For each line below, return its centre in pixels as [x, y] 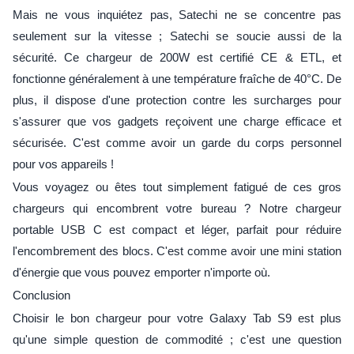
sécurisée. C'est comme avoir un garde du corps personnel [177, 142]
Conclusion [41, 295]
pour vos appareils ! [63, 164]
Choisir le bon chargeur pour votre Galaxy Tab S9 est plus [177, 318]
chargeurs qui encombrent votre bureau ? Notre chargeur [177, 208]
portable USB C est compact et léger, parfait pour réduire [177, 229]
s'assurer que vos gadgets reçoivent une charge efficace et [177, 121]
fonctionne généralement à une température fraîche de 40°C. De [177, 78]
